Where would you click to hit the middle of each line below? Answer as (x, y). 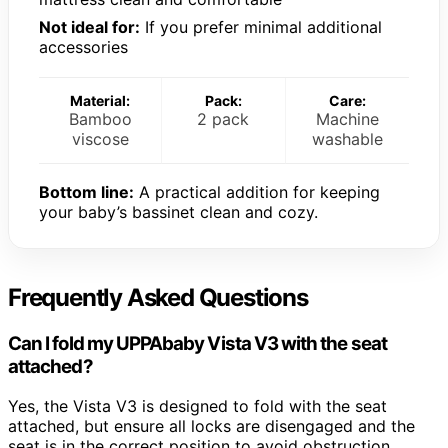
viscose (100, 138)
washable (347, 138)
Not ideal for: (89, 26)
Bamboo (100, 118)
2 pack (223, 118)
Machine (347, 118)
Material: (100, 100)
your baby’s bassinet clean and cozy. (178, 211)
